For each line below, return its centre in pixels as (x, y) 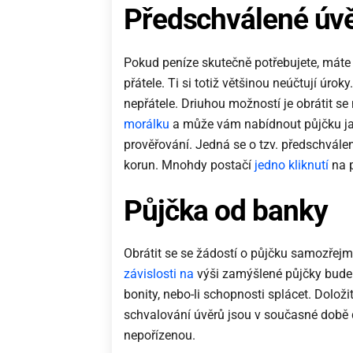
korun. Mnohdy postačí (189, 165)
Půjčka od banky (226, 210)
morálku (147, 124)
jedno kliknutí (292, 165)
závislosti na (159, 273)
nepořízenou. (160, 335)
